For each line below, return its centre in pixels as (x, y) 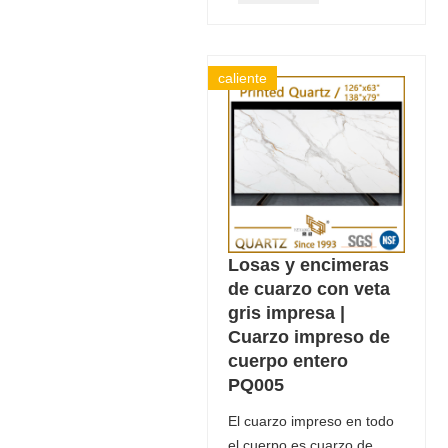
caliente (242, 77)
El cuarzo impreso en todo (310, 420)
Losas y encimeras (308, 264)
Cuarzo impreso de (308, 336)
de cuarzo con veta (308, 288)
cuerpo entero (287, 360)
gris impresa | (286, 312)
